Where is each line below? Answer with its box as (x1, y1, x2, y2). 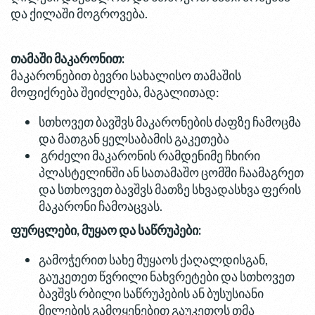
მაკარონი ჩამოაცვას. (39, 198, 167, 214)
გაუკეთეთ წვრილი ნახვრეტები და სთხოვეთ (39, 269, 295, 285)
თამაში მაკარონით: (11, 51, 127, 67)
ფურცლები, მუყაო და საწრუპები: (11, 222, 203, 238)
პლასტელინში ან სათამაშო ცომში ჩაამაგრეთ (39, 165, 304, 181)
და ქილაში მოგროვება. (11, 6, 150, 22)
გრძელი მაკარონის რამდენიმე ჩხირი (39, 148, 260, 164)
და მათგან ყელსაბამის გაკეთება (39, 131, 229, 147)
